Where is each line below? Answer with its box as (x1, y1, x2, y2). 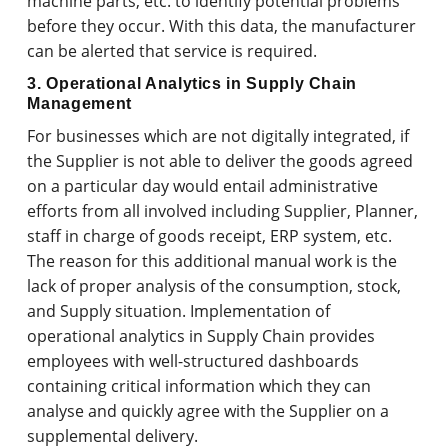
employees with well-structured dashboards (27, 349, 360, 372)
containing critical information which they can (27, 374, 372, 397)
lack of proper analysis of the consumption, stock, (27, 274, 402, 297)
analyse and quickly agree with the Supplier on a (27, 399, 390, 422)
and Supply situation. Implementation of (27, 299, 331, 322)
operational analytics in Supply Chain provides (27, 324, 376, 347)
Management (27, 94, 132, 112)
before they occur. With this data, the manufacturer (27, 14, 417, 37)
